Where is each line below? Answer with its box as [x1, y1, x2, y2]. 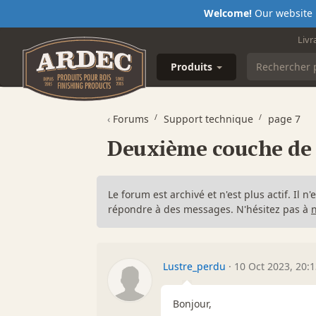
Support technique [164, 111, 253, 126]
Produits [171, 59, 215, 73]
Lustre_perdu [163, 259, 226, 273]
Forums [113, 111, 149, 126]
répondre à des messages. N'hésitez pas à [108, 202, 311, 216]
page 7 [268, 111, 300, 126]
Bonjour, [173, 296, 212, 310]
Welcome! [203, 6, 252, 20]
